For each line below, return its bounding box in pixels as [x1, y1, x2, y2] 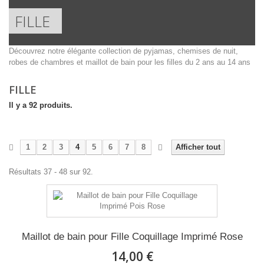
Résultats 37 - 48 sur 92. [9, 167, 93, 177]
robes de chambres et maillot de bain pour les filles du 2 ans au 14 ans [9, 58, 250, 67]
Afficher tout [176, 143, 220, 152]
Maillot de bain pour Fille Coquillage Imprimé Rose [21, 231, 243, 243]
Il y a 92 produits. [9, 101, 72, 110]
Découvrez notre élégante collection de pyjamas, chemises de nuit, [9, 47, 238, 56]
